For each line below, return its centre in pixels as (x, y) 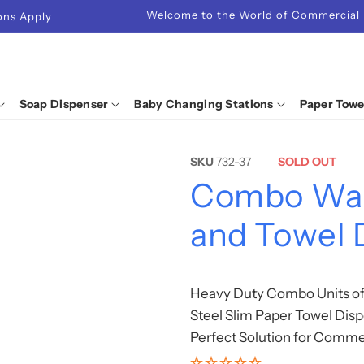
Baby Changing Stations (204, 104)
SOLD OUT (307, 161)
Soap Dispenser (64, 104)
